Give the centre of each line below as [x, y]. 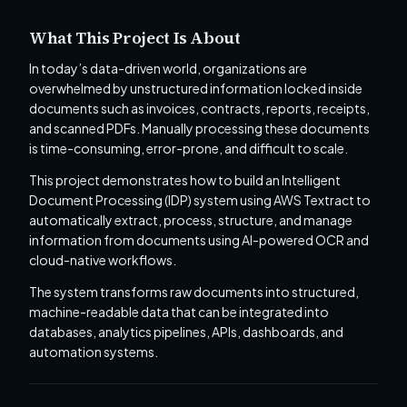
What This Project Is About [135, 38]
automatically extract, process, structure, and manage [191, 219]
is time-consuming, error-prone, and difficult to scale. [189, 148]
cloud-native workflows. [103, 259]
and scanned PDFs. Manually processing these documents [199, 128]
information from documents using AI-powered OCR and [199, 239]
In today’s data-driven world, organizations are [168, 68]
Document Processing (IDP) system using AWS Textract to [200, 199]
